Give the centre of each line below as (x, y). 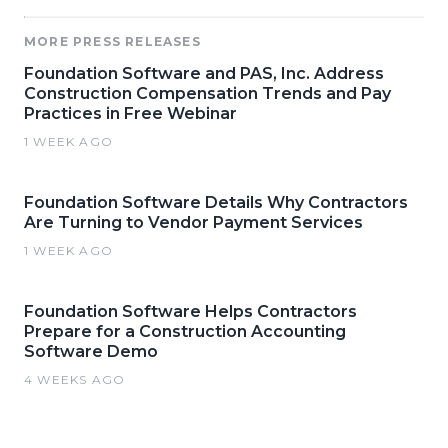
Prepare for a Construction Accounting (185, 331)
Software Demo (91, 351)
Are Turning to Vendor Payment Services (193, 222)
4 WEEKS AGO (75, 379)
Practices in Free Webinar (130, 113)
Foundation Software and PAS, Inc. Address (204, 73)
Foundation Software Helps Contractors (190, 311)
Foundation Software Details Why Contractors (216, 202)
